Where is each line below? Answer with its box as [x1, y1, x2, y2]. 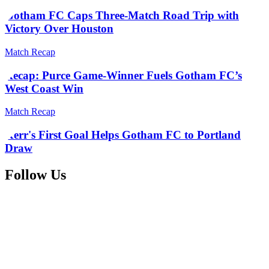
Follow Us [5, 166, 66, 183]
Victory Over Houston [5, 22, 113, 35]
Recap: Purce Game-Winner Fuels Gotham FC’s [5, 68, 242, 82]
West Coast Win [5, 82, 83, 95]
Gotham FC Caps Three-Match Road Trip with [5, 9, 239, 22]
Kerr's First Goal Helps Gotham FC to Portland [5, 128, 241, 142]
